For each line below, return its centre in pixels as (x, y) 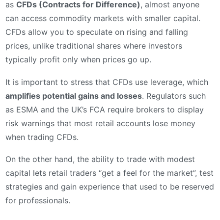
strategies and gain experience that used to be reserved (110, 187)
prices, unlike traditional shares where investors (94, 46)
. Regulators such (174, 96)
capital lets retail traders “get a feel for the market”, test (110, 173)
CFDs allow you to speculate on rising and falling (97, 32)
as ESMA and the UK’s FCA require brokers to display (105, 109)
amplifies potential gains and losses (74, 96)
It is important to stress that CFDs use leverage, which (107, 82)
